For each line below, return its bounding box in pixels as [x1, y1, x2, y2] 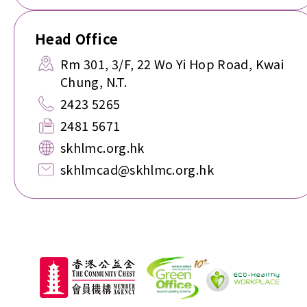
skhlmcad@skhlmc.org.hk [60, 160, 214, 178]
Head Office [35, 29, 119, 49]
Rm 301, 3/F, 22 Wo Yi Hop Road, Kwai [60, 55, 284, 73]
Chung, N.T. [60, 73, 127, 90]
